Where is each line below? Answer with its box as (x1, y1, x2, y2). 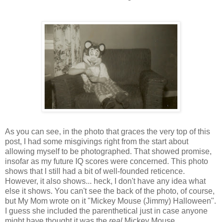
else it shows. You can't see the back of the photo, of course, (5, 186, 215, 195)
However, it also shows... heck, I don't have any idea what (5, 176, 206, 185)
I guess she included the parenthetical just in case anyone (5, 206, 208, 215)
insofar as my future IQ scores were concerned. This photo (5, 157, 208, 166)
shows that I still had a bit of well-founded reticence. (5, 166, 185, 175)
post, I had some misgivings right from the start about (5, 137, 188, 146)
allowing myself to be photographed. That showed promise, (5, 147, 212, 156)
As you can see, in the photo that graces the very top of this (5, 127, 210, 136)
